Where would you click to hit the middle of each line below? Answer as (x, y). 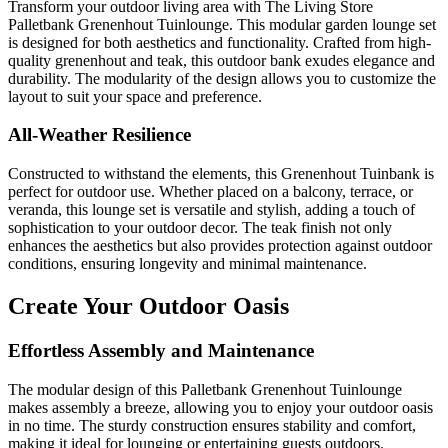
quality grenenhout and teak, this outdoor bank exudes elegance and (221, 60)
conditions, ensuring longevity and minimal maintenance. (187, 264)
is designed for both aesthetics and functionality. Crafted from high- (219, 42)
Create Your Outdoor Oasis (148, 305)
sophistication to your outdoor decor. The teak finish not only (200, 228)
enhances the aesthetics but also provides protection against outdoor (220, 246)
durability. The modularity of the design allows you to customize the (222, 78)
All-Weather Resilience (99, 135)
